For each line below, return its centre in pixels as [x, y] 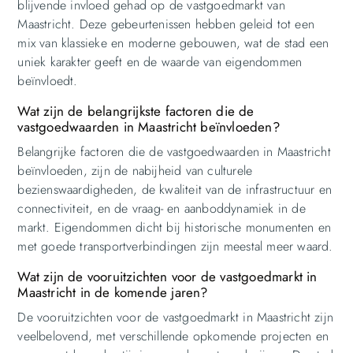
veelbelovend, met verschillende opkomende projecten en [173, 336]
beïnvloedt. [48, 80]
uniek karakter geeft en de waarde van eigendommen [160, 61]
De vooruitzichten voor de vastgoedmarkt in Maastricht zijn [175, 317]
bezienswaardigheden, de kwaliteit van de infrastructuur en [175, 189]
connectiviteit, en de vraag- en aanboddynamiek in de [162, 208]
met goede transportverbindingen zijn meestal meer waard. [175, 246]
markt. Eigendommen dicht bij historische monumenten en [175, 227]
